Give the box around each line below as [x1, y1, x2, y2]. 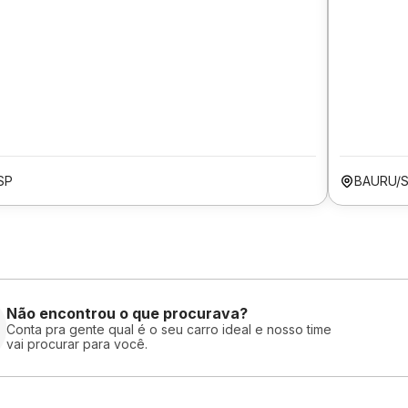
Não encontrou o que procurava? [6, 303, 248, 322]
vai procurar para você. [6, 335, 148, 352]
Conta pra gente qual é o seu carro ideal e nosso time [6, 321, 331, 337]
